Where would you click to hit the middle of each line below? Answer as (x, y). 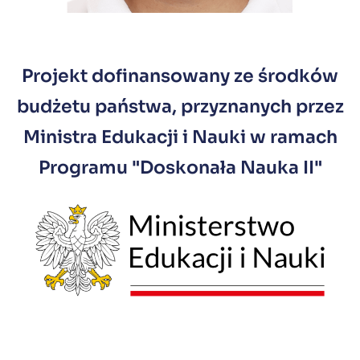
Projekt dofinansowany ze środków (180, 76)
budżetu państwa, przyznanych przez (180, 106)
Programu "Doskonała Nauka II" (180, 168)
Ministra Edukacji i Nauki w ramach (180, 137)
